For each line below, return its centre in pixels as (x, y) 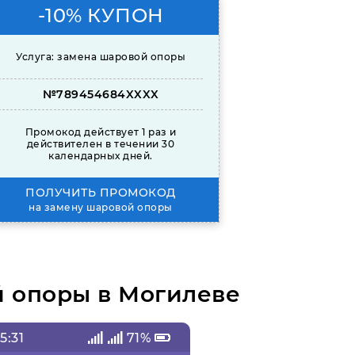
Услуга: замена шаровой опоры (101, 57)
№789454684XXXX (101, 95)
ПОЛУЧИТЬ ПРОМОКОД (101, 193)
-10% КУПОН (101, 16)
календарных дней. (101, 156)
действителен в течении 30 (101, 144)
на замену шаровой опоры (101, 208)
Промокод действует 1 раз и (101, 132)
